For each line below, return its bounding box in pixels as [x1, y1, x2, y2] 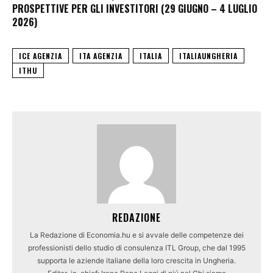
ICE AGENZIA [19, 51, 62, 62]
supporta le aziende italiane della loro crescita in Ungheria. [37, 256, 236, 266]
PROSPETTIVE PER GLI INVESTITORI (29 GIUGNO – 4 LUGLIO [12, 1, 257, 16]
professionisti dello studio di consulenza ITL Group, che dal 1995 [27, 243, 246, 253]
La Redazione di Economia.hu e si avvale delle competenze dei [29, 230, 244, 240]
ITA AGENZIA [79, 51, 122, 62]
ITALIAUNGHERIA [179, 51, 238, 62]
